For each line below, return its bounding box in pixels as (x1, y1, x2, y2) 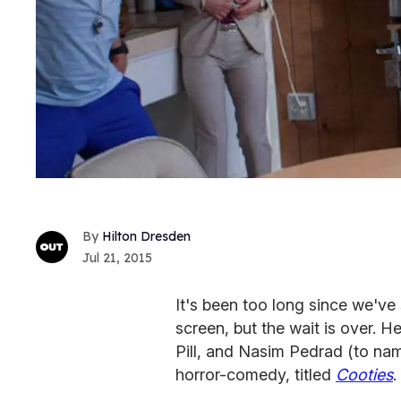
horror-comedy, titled (175, 365, 336, 385)
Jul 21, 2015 (82, 250, 152, 267)
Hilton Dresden (102, 228, 191, 245)
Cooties (336, 365, 393, 385)
